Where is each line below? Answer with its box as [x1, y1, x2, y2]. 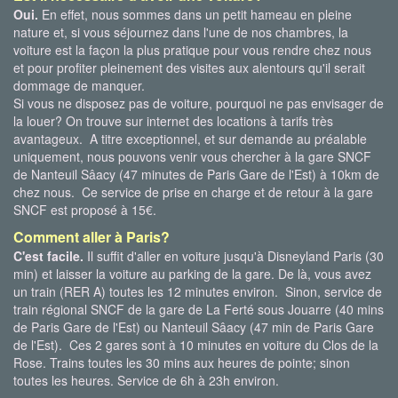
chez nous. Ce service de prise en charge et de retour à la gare [13, 183, 373, 201]
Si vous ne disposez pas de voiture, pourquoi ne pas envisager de [13, 94, 384, 112]
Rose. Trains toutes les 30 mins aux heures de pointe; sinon [13, 354, 350, 371]
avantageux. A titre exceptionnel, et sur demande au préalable [13, 130, 367, 147]
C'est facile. [13, 247, 84, 265]
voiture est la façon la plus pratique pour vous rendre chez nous [13, 41, 371, 59]
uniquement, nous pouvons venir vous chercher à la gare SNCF [13, 147, 371, 165]
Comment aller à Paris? [13, 227, 170, 247]
